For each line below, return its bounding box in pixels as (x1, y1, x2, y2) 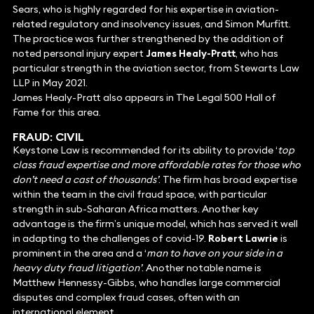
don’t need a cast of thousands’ (12, 173, 158, 186)
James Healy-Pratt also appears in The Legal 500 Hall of (12, 91, 276, 104)
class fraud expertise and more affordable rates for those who (12, 158, 301, 172)
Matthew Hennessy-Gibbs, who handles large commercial (12, 276, 280, 289)
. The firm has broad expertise (158, 173, 297, 186)
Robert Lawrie (207, 232, 278, 245)
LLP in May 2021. (12, 76, 88, 90)
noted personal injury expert (12, 47, 146, 60)
